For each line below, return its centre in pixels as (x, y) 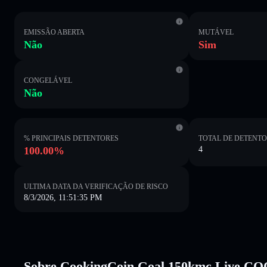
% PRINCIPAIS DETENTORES (71, 138)
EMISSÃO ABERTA (54, 32)
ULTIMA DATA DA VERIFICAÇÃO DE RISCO (96, 186)
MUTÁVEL (216, 32)
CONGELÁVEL (48, 80)
